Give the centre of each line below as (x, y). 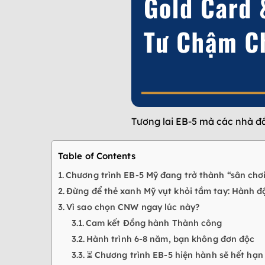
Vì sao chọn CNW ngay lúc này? (133, 207)
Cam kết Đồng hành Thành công (154, 223)
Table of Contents (97, 156)
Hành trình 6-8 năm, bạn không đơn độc (170, 239)
